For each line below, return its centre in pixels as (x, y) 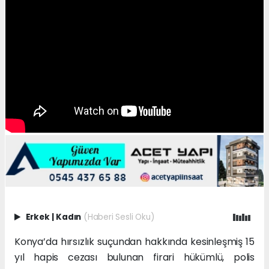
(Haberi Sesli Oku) (119, 217)
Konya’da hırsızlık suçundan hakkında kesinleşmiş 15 (134, 242)
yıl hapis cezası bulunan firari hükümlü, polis (134, 258)
